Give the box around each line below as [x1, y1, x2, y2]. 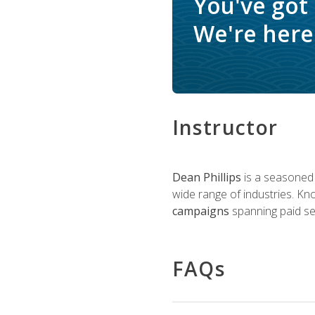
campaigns [172, 202, 229, 219]
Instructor [172, 113, 278, 141]
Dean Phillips [172, 169, 241, 185]
